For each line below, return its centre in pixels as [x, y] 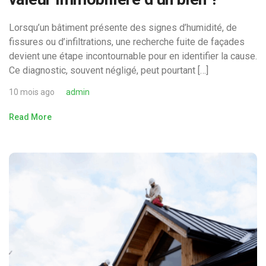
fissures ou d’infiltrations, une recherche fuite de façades [127, 42]
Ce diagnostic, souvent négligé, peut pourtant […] [109, 71]
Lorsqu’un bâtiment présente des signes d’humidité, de [123, 28]
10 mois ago [32, 92]
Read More [30, 117]
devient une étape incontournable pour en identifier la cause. [133, 56]
